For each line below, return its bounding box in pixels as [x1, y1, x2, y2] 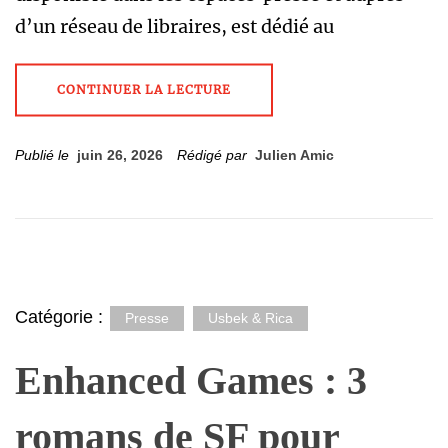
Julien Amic [255, 147, 334, 163]
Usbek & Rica [208, 310, 293, 326]
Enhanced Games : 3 [15, 358, 367, 403]
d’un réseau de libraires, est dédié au [15, 15, 334, 38]
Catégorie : [15, 307, 108, 327]
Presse [125, 310, 169, 326]
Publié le [15, 147, 77, 163]
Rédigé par [173, 147, 255, 163]
